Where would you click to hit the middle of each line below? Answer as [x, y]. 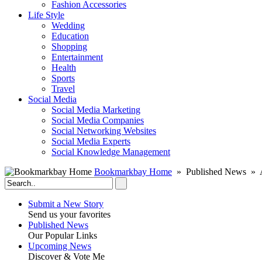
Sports [63, 78]
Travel [63, 89]
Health [64, 68]
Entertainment [77, 57]
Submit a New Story [66, 204]
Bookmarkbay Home [133, 172]
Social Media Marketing [96, 110]
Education [70, 36]
